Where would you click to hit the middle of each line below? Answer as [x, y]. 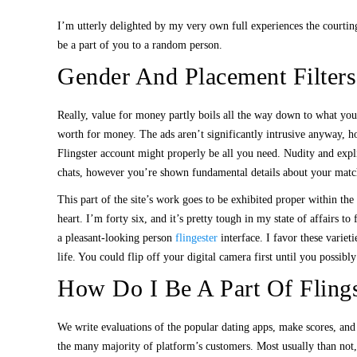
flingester [196, 238]
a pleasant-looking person [116, 238]
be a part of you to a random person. [140, 45]
